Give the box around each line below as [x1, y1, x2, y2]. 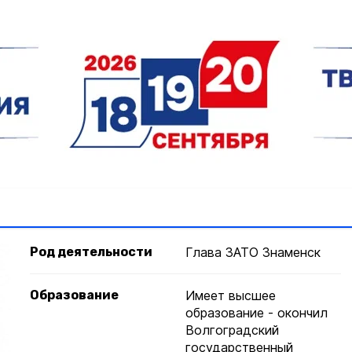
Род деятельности [30, 244, 152, 259]
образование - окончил [185, 305, 328, 321]
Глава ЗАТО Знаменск [185, 244, 321, 260]
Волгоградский [185, 322, 279, 338]
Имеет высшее [185, 288, 276, 303]
